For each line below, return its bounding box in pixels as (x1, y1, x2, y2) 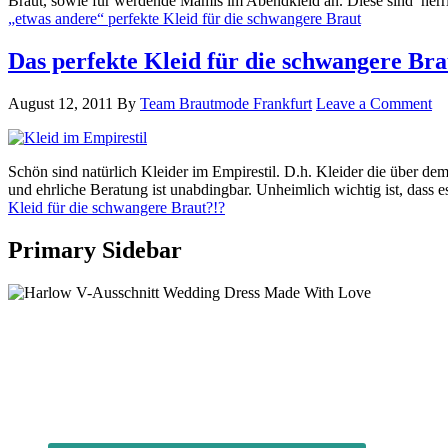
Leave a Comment (316, 95, 432, 113)
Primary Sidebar (8, 237, 182, 264)
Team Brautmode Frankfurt (140, 95, 312, 113)
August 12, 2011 (8, 95, 113, 113)
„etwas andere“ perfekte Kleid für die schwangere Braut (8, 10, 361, 28)
